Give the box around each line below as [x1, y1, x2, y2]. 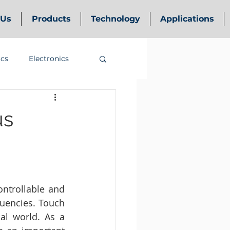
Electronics [29, 53, 69, 63]
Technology [91, 14, 140, 24]
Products [31, 14, 71, 24]
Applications [160, 14, 214, 24]
